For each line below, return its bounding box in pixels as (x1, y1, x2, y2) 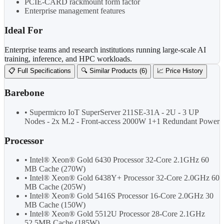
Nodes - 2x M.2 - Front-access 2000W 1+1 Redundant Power (24, 117, 219, 125)
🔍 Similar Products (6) (81, 66, 147, 74)
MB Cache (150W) (24, 200, 85, 209)
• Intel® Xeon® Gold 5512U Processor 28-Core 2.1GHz (24, 209, 205, 218)
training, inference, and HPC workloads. (4, 54, 132, 63)
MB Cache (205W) (24, 182, 85, 191)
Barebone (4, 87, 44, 98)
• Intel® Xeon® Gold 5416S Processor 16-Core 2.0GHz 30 (24, 191, 213, 200)
